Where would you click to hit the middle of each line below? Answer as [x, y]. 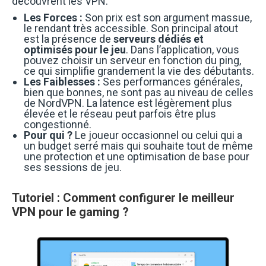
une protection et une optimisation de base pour [137, 156]
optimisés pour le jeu [75, 49]
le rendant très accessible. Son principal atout [131, 28]
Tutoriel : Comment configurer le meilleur [123, 197]
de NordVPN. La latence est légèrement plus [128, 103]
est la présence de [69, 39]
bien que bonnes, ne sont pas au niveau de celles [139, 92]
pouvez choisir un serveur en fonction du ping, [132, 60]
